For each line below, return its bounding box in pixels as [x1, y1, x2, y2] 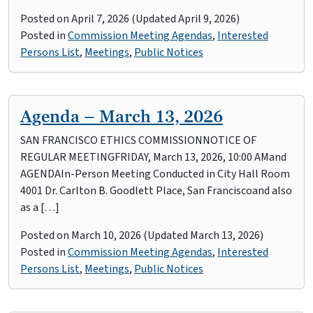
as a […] [20, 200, 59, 215]
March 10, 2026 [71, 228, 141, 243]
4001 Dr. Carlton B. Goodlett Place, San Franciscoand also [20, 183, 292, 198]
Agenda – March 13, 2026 [20, 105, 223, 127]
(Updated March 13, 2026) [141, 228, 263, 243]
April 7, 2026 [71, 11, 129, 27]
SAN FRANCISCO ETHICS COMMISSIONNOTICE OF [20, 133, 256, 148]
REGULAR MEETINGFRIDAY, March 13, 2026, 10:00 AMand [20, 150, 286, 165]
